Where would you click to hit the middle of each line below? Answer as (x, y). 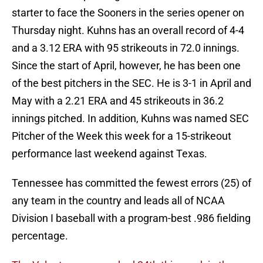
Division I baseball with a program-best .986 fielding (131, 218)
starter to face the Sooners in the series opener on (128, 13)
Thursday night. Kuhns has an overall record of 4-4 (128, 31)
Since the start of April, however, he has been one (126, 66)
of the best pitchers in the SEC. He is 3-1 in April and (131, 83)
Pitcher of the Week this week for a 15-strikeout (122, 136)
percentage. (40, 236)
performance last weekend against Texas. (109, 154)
